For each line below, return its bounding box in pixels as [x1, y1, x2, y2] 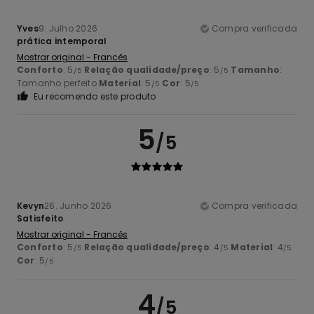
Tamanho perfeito [17, 76, 100, 89]
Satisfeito [17, 212, 64, 224]
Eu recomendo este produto [33, 90, 156, 102]
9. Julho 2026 [38, 22, 98, 34]
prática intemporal [17, 34, 107, 47]
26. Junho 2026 [44, 199, 112, 212]
